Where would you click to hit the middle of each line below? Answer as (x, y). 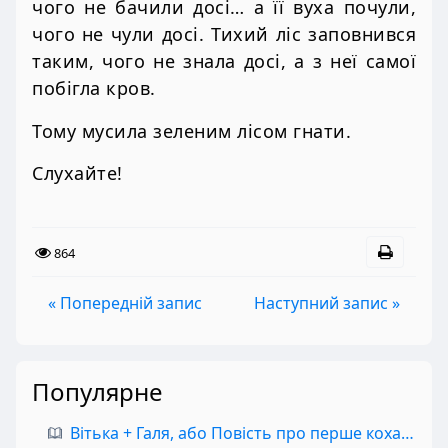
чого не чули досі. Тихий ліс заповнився (224, 34)
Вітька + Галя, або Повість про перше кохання (407, 433)
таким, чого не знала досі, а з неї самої (224, 61)
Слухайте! (77, 172)
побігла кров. (94, 88)
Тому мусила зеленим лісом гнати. (191, 130)
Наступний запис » (327, 303)
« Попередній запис (125, 303)
